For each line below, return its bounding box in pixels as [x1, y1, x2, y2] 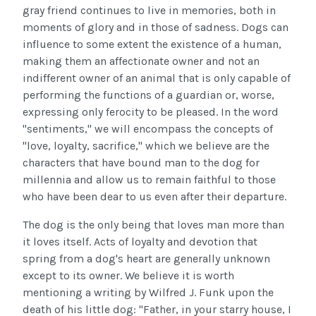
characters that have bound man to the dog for [23, 156, 260, 170]
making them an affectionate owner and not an [23, 54, 260, 68]
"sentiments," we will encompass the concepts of [23, 122, 273, 136]
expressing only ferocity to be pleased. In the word [23, 105, 279, 119]
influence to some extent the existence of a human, [23, 37, 281, 51]
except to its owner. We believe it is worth [23, 269, 234, 283]
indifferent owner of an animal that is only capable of [23, 71, 291, 85]
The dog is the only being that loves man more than [23, 218, 284, 232]
